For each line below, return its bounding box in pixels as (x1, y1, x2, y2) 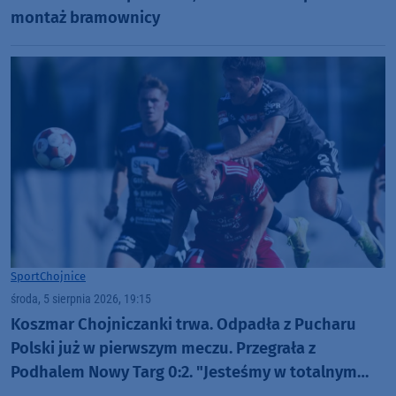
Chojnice (40, 269, 86, 283)
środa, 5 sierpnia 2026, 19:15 (11, 291, 151, 307)
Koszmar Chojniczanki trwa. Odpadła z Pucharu (11, 315, 356, 335)
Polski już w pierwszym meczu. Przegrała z (11, 339, 316, 359)
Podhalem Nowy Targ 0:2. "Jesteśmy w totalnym (11, 362, 357, 383)
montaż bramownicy (11, 8, 160, 28)
